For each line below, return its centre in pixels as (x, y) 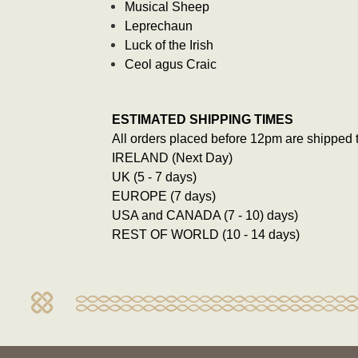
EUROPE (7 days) (164, 196)
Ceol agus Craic (171, 64)
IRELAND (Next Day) (172, 157)
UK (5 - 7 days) (154, 177)
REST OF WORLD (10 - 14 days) (206, 234)
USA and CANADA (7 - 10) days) (205, 215)
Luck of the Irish (169, 45)
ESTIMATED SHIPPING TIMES (203, 119)
